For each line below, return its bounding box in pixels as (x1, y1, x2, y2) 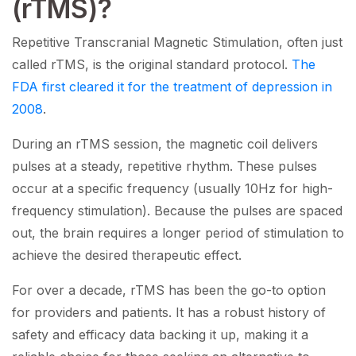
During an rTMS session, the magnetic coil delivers (12, 136, 318, 153)
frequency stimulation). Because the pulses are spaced (12, 203, 342, 219)
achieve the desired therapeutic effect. (12, 247, 242, 264)
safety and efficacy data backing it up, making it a (12, 327, 308, 343)
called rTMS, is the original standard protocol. (12, 56, 292, 73)
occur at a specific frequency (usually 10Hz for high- (12, 180, 333, 197)
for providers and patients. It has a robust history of (12, 304, 326, 321)
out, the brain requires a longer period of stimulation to (12, 225, 344, 242)
